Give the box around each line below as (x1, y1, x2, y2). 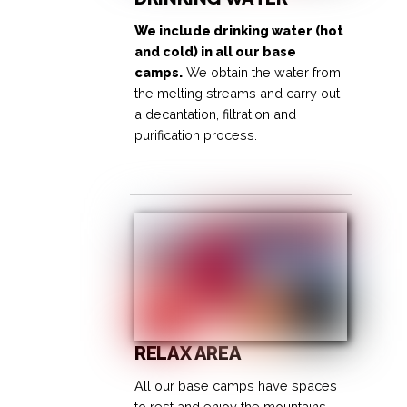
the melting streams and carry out (134, 85, 341, 102)
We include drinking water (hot (134, 23, 344, 39)
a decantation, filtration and (134, 106, 297, 123)
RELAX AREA (134, 342, 242, 364)
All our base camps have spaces (134, 377, 338, 393)
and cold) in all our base (134, 44, 297, 60)
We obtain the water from (183, 65, 342, 81)
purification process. (134, 127, 258, 144)
